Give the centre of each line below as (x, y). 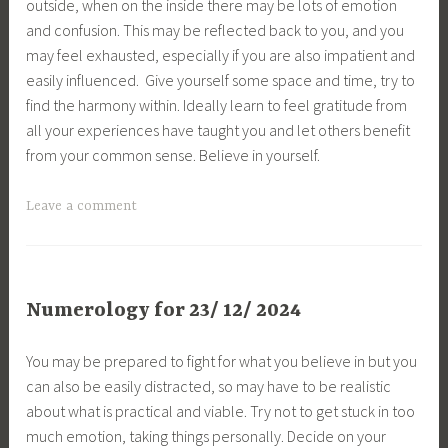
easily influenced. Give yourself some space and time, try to (221, 80)
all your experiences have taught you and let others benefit (218, 130)
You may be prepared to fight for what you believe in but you (222, 361)
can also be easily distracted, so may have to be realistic (209, 386)
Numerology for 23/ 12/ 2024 (164, 310)
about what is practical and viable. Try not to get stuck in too (221, 411)
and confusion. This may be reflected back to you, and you (215, 30)
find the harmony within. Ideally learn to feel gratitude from (217, 105)
